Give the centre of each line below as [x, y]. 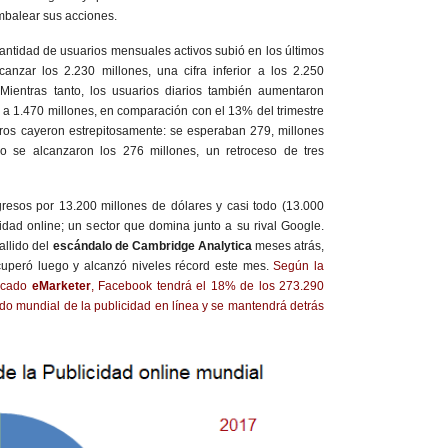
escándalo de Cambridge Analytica [152, 245]
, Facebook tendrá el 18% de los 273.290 [207, 285]
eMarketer [61, 285]
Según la [299, 265]
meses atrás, [288, 245]
